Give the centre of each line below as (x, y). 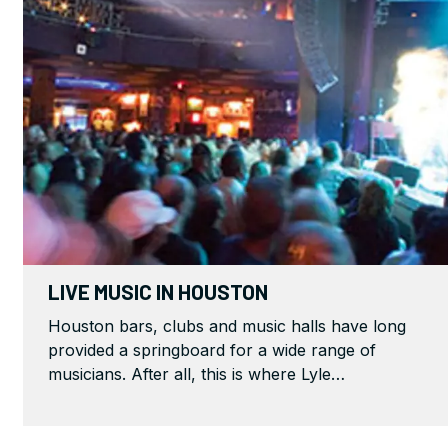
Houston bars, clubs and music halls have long (227, 325)
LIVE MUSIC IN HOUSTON (158, 291)
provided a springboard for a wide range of (212, 349)
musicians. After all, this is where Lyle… (196, 373)
